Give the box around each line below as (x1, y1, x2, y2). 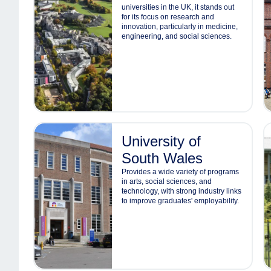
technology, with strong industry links (122, 187, 242, 195)
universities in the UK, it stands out (122, 3, 235, 11)
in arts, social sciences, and (122, 177, 212, 186)
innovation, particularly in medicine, (122, 22, 238, 31)
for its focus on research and (122, 13, 215, 21)
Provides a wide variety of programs (122, 168, 240, 176)
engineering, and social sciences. (122, 32, 232, 41)
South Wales (122, 150, 203, 166)
